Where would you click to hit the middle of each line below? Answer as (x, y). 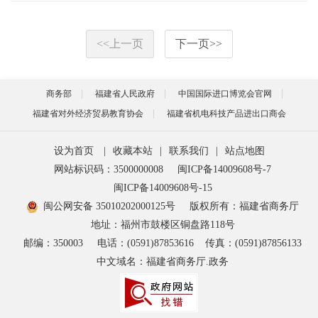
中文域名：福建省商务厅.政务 (163, 262)
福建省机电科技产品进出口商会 (226, 114)
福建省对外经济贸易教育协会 (88, 114)
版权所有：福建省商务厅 (244, 206)
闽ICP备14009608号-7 (224, 169)
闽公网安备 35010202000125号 (109, 206)
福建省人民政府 (125, 94)
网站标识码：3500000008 (109, 169)
